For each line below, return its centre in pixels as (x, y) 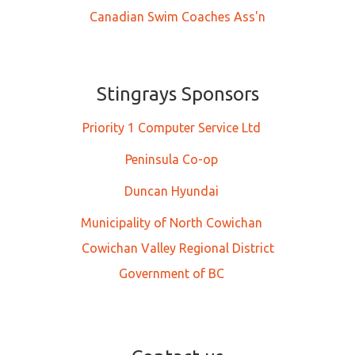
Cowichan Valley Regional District (177, 248)
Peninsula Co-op (171, 160)
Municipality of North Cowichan (171, 223)
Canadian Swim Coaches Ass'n (177, 17)
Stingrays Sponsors (177, 94)
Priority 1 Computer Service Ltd (171, 128)
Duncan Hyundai (171, 191)
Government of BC (171, 274)
